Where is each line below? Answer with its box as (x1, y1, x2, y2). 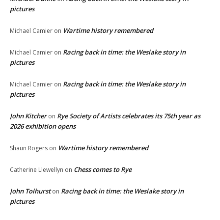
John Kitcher (10, 111, 47, 120)
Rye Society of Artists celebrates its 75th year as (57, 111, 200, 120)
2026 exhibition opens (10, 121, 76, 131)
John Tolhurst (10, 186, 51, 195)
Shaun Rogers (10, 143, 48, 152)
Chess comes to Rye (74, 165, 132, 174)
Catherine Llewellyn (10, 165, 63, 174)
